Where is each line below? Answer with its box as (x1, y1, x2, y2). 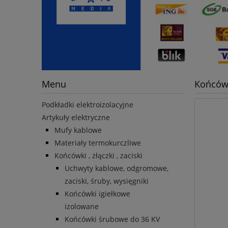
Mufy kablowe (54, 125, 102, 135)
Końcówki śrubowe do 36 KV (65, 214, 160, 224)
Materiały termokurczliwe (54, 138, 141, 148)
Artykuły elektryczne (42, 112, 110, 123)
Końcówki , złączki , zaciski (54, 151, 142, 161)
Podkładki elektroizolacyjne (42, 100, 133, 110)
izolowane (65, 202, 99, 212)
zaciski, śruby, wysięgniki (65, 176, 149, 186)
